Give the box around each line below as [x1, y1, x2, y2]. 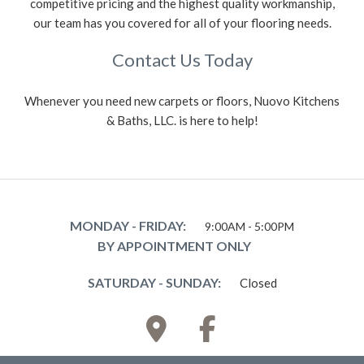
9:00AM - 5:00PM [205, 219, 294, 234]
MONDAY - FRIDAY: [70, 218, 186, 234]
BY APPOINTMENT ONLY [97, 238, 251, 254]
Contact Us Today [111, 49, 253, 71]
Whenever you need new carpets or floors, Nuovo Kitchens [24, 93, 340, 109]
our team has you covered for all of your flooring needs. [32, 15, 331, 31]
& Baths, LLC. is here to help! [106, 113, 258, 128]
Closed [236, 275, 277, 291]
